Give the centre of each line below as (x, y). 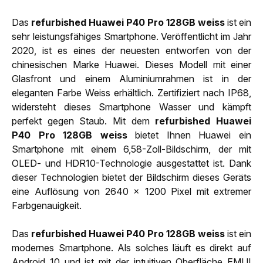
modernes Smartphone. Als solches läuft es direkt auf (131, 247)
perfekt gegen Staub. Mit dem (84, 121)
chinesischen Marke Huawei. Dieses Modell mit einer (131, 64)
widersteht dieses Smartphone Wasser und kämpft (131, 107)
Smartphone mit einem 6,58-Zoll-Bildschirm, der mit (131, 149)
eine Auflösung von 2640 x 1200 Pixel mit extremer (131, 191)
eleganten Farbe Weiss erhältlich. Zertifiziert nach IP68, (131, 92)
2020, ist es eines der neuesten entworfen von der (131, 50)
